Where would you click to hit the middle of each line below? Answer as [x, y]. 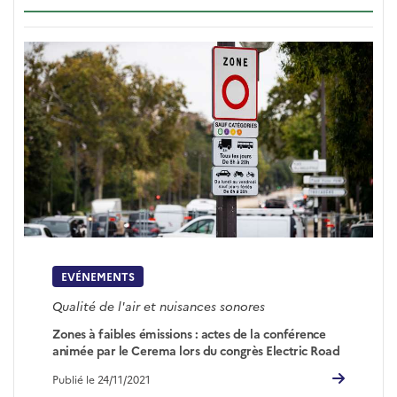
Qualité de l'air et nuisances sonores [159, 306]
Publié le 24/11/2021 [102, 378]
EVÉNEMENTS [98, 276]
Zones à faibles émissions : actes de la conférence [189, 333]
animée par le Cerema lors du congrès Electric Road [196, 350]
